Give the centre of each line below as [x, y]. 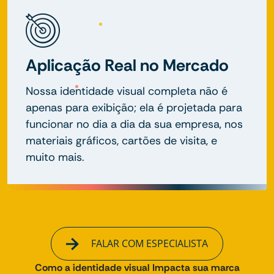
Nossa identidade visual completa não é [127, 91]
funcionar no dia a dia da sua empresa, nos [134, 124]
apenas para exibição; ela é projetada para [134, 107]
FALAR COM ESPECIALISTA [148, 243]
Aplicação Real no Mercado [127, 65]
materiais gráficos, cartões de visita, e [121, 140]
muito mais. [55, 157]
